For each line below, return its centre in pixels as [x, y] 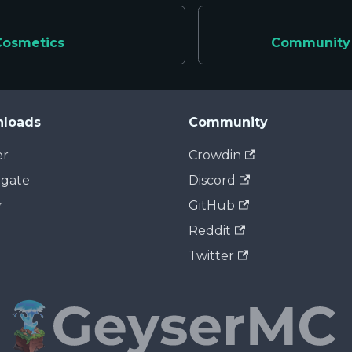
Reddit [210, 231]
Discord [212, 180]
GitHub [212, 205]
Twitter [211, 256]
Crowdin [215, 155]
